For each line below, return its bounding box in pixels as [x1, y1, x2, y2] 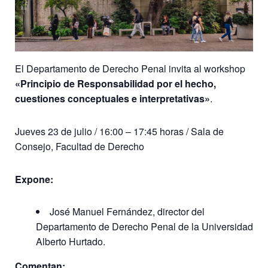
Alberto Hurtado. [36, 234, 105, 249]
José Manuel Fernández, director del [50, 205, 205, 219]
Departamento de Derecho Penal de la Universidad [36, 220, 253, 234]
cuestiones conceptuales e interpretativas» [15, 92, 210, 106]
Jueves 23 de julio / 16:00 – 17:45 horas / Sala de [15, 124, 224, 138]
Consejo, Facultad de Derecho [15, 139, 144, 153]
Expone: [15, 172, 53, 186]
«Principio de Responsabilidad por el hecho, [15, 77, 216, 91]
